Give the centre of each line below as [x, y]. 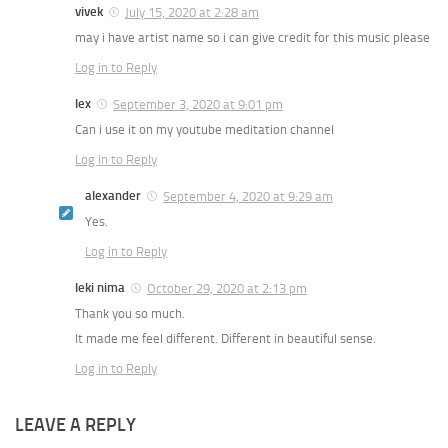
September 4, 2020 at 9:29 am [248, 196]
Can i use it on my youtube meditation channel [204, 129]
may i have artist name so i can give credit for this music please [252, 37]
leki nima [100, 287]
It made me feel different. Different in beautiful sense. [225, 338]
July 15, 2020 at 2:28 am [192, 12]
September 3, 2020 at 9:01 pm [198, 104]
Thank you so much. [130, 313]
